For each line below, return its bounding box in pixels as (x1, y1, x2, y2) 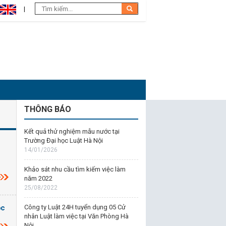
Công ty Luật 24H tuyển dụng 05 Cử (24, 203, 126, 211)
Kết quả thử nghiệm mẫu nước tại (24, 128, 120, 135)
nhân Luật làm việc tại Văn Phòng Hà (24, 212, 129, 220)
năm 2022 (24, 175, 52, 182)
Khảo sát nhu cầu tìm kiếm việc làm (24, 165, 126, 173)
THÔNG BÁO (24, 104, 71, 114)
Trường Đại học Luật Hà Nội (24, 137, 103, 144)
